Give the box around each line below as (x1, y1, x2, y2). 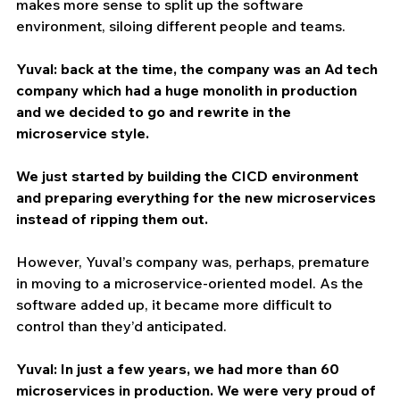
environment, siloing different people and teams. (16, 16, 346, 35)
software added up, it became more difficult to (16, 295, 336, 313)
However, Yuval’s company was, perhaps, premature (16, 252, 373, 271)
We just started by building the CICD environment (16, 166, 362, 185)
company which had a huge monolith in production (16, 80, 361, 99)
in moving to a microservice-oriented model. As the (16, 273, 367, 292)
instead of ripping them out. (16, 209, 208, 228)
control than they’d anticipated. (16, 316, 227, 335)
